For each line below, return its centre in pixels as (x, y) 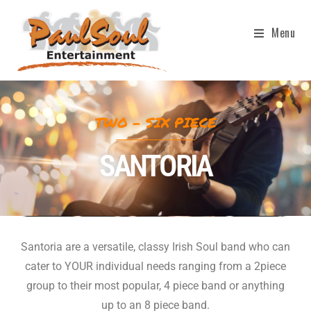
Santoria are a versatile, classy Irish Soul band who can (155, 247)
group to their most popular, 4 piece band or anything (155, 286)
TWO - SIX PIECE (155, 122)
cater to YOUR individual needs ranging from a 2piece (155, 266)
